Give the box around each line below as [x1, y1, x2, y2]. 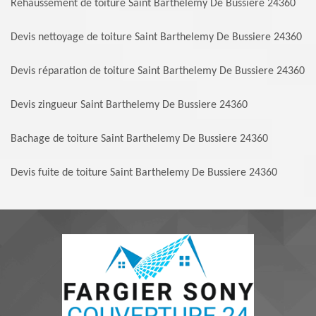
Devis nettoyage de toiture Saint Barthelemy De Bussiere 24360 [11, 32, 302, 44]
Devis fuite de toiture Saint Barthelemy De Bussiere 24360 [11, 167, 277, 179]
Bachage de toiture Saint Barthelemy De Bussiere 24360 [11, 133, 268, 145]
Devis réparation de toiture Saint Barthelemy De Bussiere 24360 [11, 66, 305, 78]
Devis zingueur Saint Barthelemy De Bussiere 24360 [11, 99, 248, 111]
